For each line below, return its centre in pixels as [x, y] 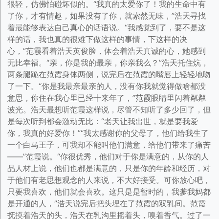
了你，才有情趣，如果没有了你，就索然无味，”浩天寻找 [107, 16]
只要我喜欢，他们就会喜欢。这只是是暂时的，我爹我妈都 [109, 192]
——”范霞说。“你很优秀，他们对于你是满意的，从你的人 [108, 156]
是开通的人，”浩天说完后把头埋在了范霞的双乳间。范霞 [107, 203]
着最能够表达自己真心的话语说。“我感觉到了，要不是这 [107, 27]
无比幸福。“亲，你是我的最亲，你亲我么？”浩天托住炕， [108, 63]
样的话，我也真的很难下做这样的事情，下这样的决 [97, 39]
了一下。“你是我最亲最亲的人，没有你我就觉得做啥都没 [107, 86]
